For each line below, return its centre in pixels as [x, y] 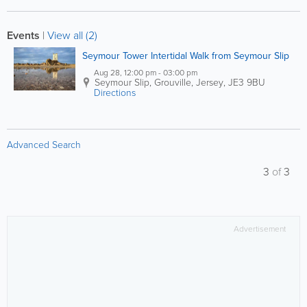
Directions [115, 93]
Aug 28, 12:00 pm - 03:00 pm [178, 73]
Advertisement [260, 229]
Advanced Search [44, 145]
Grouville [173, 83]
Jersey [210, 83]
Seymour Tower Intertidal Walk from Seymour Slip [186, 56]
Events [23, 35]
